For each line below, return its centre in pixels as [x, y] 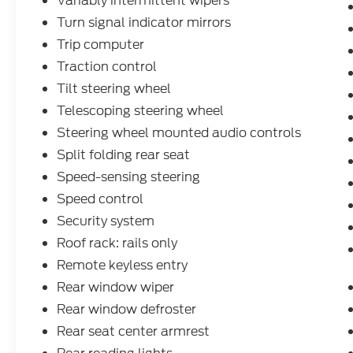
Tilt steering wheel [114, 89]
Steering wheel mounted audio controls [179, 133]
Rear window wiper [116, 288]
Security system [106, 221]
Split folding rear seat [124, 155]
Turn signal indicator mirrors [144, 23]
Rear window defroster [127, 310]
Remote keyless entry [123, 266]
